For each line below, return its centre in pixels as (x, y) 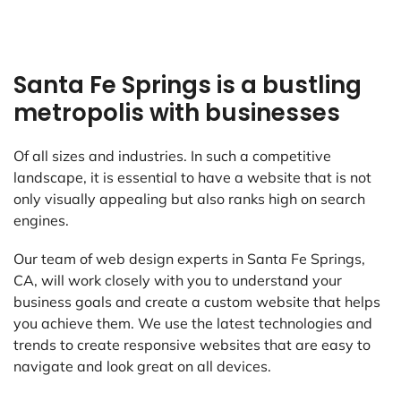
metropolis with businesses (177, 113)
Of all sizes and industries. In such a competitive (172, 156)
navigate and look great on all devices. (142, 367)
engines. (41, 221)
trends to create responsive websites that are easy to (192, 345)
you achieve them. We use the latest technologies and (193, 324)
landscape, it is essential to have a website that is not (192, 178)
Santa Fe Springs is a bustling (188, 85)
